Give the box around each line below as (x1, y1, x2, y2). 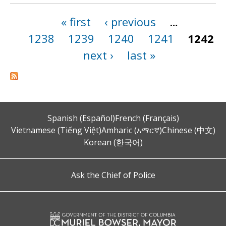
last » (127, 47, 155, 63)
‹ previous (104, 14, 156, 29)
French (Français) (115, 112, 179, 124)
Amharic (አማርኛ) (101, 124, 162, 136)
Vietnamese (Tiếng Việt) (11, 124, 101, 136)
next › (83, 47, 114, 63)
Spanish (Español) (47, 112, 115, 124)
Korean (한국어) (83, 136, 143, 148)
